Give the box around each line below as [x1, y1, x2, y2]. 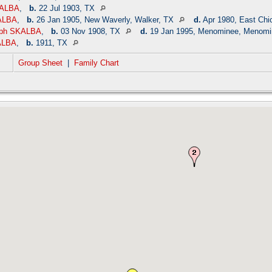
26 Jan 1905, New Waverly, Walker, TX [34, 15, 176, 25]
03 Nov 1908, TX [58, 27, 123, 36]
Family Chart [74, 58, 119, 68]
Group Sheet [18, 58, 63, 68]
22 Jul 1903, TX [36, 4, 97, 13]
